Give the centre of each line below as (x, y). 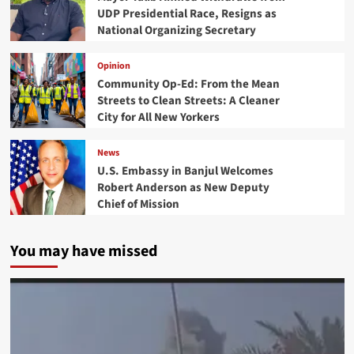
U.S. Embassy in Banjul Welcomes (185, 171)
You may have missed (83, 252)
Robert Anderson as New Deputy (183, 187)
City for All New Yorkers (158, 117)
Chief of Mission (138, 204)
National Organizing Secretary (176, 30)
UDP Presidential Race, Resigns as (186, 13)
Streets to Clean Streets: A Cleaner (188, 100)
